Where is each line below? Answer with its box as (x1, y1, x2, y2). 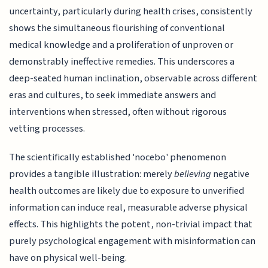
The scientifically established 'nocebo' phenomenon (9, 150, 227, 165)
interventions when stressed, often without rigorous (9, 104, 227, 119)
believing (174, 167, 212, 182)
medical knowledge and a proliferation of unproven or (9, 37, 234, 52)
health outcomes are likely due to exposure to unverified (9, 184, 245, 199)
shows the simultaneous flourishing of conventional (9, 20, 226, 35)
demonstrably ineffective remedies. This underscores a (9, 54, 235, 69)
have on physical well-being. (9, 251, 127, 266)
